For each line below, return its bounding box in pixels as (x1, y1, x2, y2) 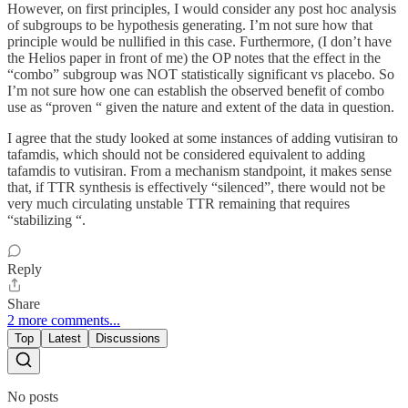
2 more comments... (7, 312, 120, 329)
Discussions (96, 331, 160, 346)
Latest (48, 331, 81, 346)
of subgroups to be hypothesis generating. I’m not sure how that (7, 17, 372, 34)
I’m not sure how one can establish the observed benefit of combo (7, 83, 384, 99)
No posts (7, 389, 58, 405)
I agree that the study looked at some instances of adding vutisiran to (7, 130, 398, 147)
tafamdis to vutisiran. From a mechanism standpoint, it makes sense (7, 163, 392, 179)
